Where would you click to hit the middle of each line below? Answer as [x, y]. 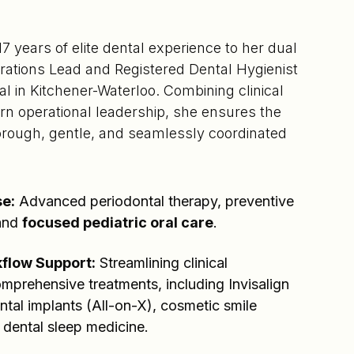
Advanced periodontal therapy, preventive [154, 201]
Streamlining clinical [162, 263]
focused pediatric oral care [118, 222]
